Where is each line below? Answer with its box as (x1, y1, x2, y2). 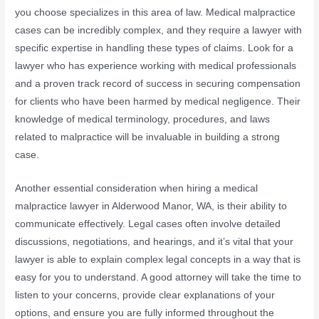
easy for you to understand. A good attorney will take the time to (15, 271, 302, 283)
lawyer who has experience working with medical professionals (15, 61, 297, 72)
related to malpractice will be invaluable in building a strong (15, 132, 281, 143)
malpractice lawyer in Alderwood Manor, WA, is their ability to (15, 200, 288, 211)
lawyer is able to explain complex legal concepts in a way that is (15, 253, 301, 265)
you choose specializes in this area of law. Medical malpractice (15, 7, 296, 19)
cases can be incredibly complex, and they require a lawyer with (15, 25, 303, 36)
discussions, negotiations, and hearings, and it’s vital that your (15, 236, 294, 247)
